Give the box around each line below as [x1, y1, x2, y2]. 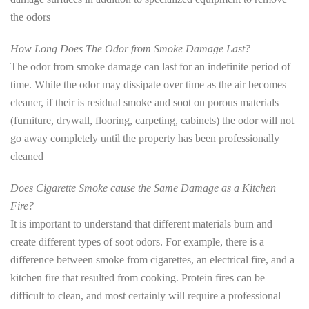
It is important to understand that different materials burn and [10, 218, 272, 230]
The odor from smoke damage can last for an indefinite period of [10, 61, 290, 73]
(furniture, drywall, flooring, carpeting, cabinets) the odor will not [10, 114, 294, 127]
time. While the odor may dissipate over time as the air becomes [10, 79, 286, 91]
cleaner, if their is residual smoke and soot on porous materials [10, 97, 279, 109]
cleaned [10, 150, 43, 163]
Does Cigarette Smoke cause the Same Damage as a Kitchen [10, 182, 276, 195]
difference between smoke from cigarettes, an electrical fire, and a [10, 254, 295, 266]
